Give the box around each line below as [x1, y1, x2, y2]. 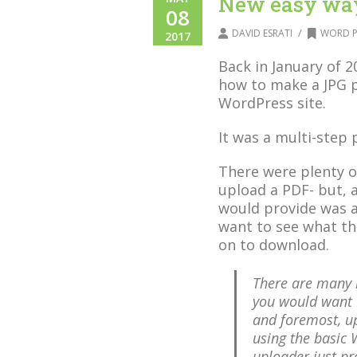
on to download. [218, 235, 329, 254]
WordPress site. [218, 93, 326, 112]
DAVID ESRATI [232, 26, 292, 40]
